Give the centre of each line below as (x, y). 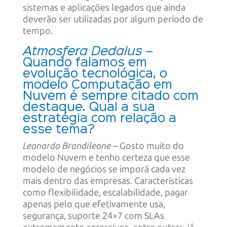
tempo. (37, 31)
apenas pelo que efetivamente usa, (94, 204)
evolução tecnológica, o (95, 74)
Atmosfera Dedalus (82, 51)
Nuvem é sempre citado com (110, 96)
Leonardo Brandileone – (70, 146)
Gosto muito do (150, 146)
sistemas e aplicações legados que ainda (104, 7)
